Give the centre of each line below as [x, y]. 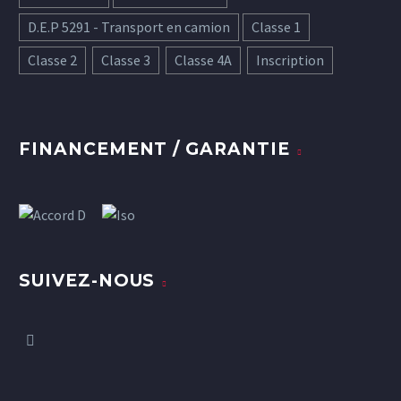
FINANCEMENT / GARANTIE [154, 149]
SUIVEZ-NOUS [87, 281]
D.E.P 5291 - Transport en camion [129, 26]
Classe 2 [52, 60]
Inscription [290, 60]
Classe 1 [276, 26]
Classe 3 [126, 60]
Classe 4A [203, 60]
